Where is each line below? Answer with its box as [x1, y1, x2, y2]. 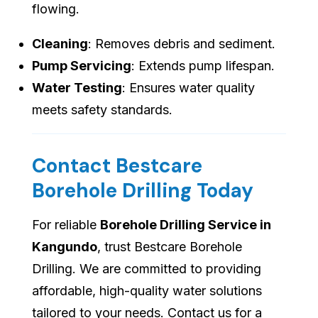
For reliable [32, 217, 100, 233]
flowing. [32, 1, 79, 17]
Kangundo [32, 239, 97, 255]
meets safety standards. [32, 102, 172, 118]
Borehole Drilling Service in [100, 217, 271, 233]
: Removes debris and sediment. [88, 36, 275, 52]
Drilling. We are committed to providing [32, 261, 261, 277]
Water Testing [32, 80, 122, 96]
